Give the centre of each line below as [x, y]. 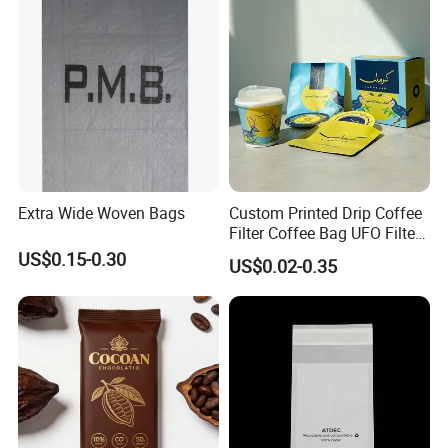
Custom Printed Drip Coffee [325, 213]
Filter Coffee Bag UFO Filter [324, 233]
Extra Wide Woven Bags [102, 213]
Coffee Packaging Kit [303, 253]
